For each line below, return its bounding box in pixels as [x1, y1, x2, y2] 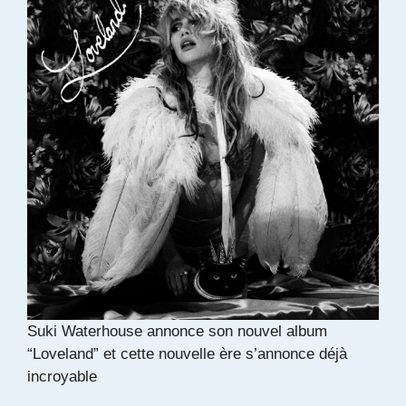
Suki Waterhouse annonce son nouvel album [27, 323, 327, 341]
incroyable [27, 368, 97, 386]
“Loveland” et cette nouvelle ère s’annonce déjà [27, 345, 347, 363]
